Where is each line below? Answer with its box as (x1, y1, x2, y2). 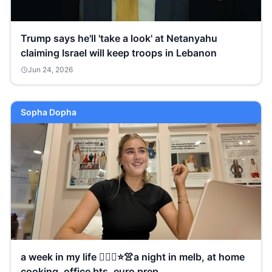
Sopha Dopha (21, 107, 76, 117)
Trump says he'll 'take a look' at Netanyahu (21, 32, 217, 44)
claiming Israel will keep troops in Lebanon (21, 47, 217, 59)
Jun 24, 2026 (28, 65, 73, 74)
